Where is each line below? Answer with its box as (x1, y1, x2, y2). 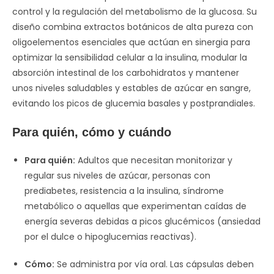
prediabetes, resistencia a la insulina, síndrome (24, 185, 224, 197)
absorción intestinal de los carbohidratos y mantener (12, 67, 239, 79)
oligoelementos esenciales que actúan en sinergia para (12, 36, 250, 48)
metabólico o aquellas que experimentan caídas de (24, 200, 246, 212)
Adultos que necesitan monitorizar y (75, 154, 232, 166)
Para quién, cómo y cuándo (12, 125, 171, 139)
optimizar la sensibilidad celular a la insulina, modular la (12, 51, 247, 64)
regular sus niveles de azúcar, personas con (24, 169, 210, 182)
